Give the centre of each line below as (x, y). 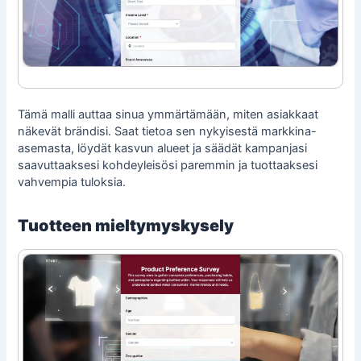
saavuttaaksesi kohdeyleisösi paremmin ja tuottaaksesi (168, 165)
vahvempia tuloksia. (72, 182)
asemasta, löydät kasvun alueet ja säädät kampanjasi (163, 148)
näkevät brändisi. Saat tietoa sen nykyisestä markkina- (168, 131)
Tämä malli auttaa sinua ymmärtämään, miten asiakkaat (168, 114)
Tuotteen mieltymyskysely (126, 225)
